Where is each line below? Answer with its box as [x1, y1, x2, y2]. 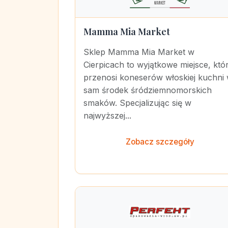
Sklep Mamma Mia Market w [83, 47, 194, 57]
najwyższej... [83, 110, 131, 121]
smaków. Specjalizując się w [83, 98, 191, 108]
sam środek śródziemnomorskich [83, 85, 212, 95]
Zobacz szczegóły [125, 137, 194, 147]
